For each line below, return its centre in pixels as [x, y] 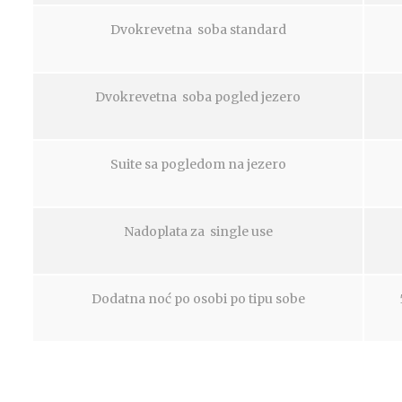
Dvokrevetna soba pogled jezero [198, 97]
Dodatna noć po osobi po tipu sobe [198, 299]
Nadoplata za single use [198, 232]
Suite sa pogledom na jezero [198, 164]
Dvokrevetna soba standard [198, 30]
